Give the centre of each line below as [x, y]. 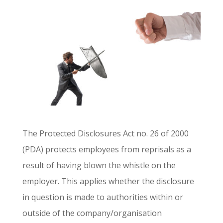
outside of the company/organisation [92, 213]
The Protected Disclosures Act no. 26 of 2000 [105, 134]
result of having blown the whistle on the [99, 166]
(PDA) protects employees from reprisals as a [107, 150]
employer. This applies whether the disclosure [108, 181]
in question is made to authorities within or [103, 197]
